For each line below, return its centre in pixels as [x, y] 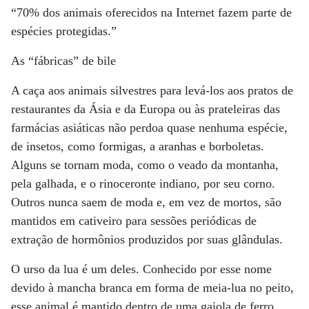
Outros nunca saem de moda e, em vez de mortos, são [146, 202]
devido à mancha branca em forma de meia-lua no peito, [152, 288]
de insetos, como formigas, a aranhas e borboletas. [138, 146]
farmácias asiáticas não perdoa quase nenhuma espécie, [149, 128]
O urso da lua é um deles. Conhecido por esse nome [141, 269]
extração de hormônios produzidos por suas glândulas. [147, 239]
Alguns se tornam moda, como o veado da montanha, [145, 165]
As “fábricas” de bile [63, 61]
